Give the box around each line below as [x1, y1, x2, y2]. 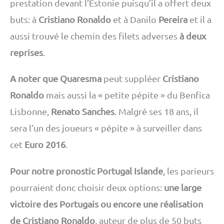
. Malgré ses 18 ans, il [114, 106, 198, 117]
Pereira [158, 13, 187, 24]
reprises [10, 46, 43, 57]
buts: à [10, 13, 38, 24]
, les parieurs [163, 165, 214, 176]
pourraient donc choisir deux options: [10, 182, 164, 193]
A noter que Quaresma [10, 73, 101, 84]
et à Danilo [111, 13, 158, 24]
